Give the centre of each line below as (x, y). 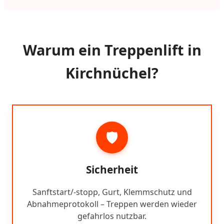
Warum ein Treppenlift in (112, 50)
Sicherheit (112, 170)
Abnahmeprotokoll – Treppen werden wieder (112, 204)
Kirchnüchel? (112, 73)
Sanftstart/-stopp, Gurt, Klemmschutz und (112, 192)
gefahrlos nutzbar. (112, 216)
